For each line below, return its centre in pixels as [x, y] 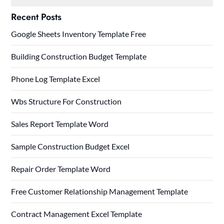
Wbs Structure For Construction [66, 101]
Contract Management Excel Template [77, 213]
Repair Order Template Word [61, 168]
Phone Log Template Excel [56, 78]
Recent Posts [36, 17]
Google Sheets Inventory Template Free [79, 33]
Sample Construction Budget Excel [70, 146]
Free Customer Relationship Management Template [100, 191]
